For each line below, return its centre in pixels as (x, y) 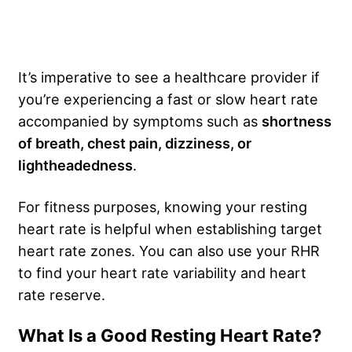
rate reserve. (62, 294)
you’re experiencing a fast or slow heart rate (168, 99)
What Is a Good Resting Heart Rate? (170, 335)
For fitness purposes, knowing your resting (163, 206)
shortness (297, 121)
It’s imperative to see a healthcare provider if (169, 77)
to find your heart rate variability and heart (162, 272)
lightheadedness (75, 165)
